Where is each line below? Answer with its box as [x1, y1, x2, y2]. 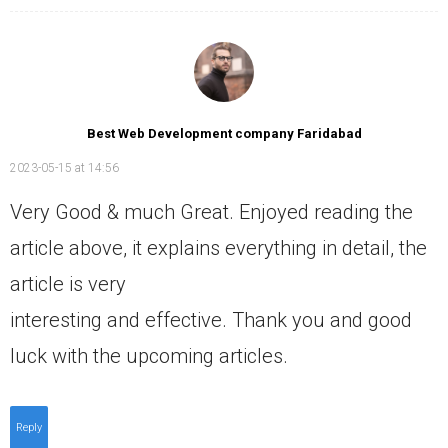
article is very [10, 272, 126, 297]
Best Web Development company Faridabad [86, 126, 362, 142]
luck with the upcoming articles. [10, 344, 288, 369]
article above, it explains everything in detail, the [10, 236, 427, 261]
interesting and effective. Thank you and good [10, 308, 412, 333]
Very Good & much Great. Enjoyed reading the [10, 200, 413, 225]
